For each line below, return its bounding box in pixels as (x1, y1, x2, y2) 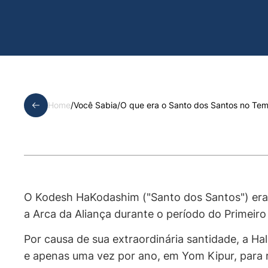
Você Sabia (74, 99, 117, 110)
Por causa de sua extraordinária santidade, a (24, 232, 251, 245)
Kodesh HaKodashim (35, 190, 139, 203)
